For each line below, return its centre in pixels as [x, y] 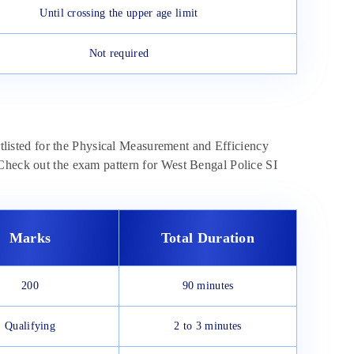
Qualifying [30, 326]
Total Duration [208, 238]
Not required [119, 54]
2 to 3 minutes [208, 326]
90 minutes [208, 286]
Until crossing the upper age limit [119, 13]
